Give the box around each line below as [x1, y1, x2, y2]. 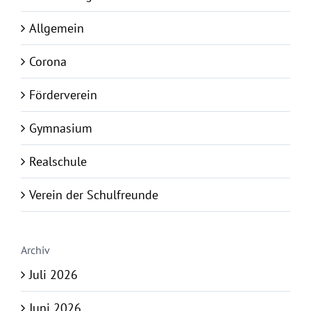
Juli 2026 [29, 267, 78, 283]
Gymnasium [29, 120, 92, 137]
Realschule [29, 153, 87, 170]
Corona [29, 53, 67, 70]
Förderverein [29, 87, 97, 103]
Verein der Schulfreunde [29, 187, 158, 203]
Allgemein [29, 20, 84, 37]
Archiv [21, 243, 50, 258]
